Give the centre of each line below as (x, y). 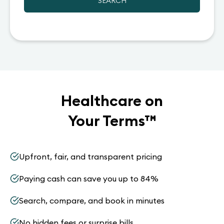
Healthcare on (112, 100)
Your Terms (106, 120)
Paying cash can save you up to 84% (89, 178)
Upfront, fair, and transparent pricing (90, 156)
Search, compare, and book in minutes (92, 200)
